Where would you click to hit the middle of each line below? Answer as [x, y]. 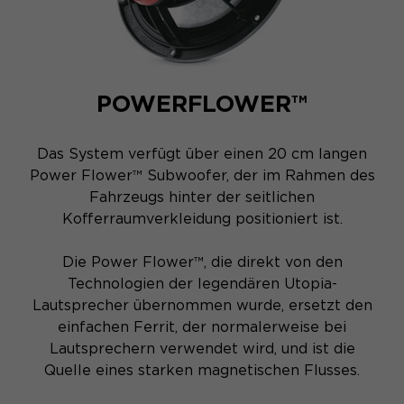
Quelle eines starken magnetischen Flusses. [202, 371]
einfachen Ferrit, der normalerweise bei [202, 327]
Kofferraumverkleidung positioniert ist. [202, 219]
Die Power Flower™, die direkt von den [202, 262]
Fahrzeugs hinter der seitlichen [202, 197]
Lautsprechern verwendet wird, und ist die [202, 349]
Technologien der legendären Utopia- [202, 284]
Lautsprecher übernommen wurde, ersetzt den [202, 306]
